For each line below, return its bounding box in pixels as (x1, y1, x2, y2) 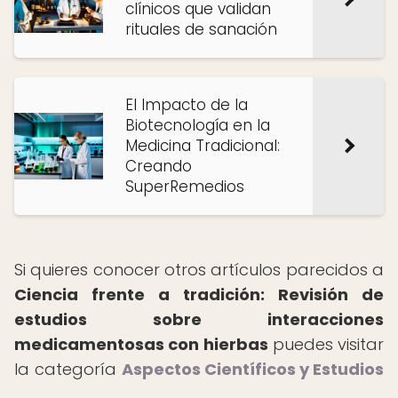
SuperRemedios (125, 176, 244, 197)
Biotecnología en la (125, 115, 270, 136)
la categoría (14, 358, 122, 380)
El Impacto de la (125, 94, 248, 115)
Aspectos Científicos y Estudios (122, 358, 384, 380)
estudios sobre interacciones (14, 308, 384, 330)
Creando (125, 155, 192, 177)
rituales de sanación (125, 19, 277, 40)
